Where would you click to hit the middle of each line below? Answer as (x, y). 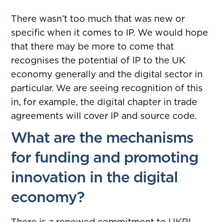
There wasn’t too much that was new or (98, 18)
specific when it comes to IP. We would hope (110, 32)
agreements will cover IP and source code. (104, 115)
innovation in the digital (95, 177)
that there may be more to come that (93, 46)
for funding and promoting (105, 157)
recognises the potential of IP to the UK (98, 60)
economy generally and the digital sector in (107, 74)
